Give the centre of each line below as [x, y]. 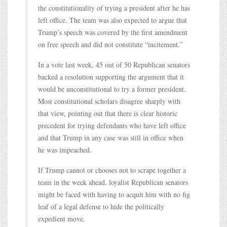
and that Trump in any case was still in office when [111, 137]
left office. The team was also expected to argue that [112, 20]
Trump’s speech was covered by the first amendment [113, 32]
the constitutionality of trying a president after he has [114, 8]
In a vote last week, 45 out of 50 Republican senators [114, 64]
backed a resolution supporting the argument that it [111, 77]
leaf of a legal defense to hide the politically [101, 206]
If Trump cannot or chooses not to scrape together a [112, 170]
